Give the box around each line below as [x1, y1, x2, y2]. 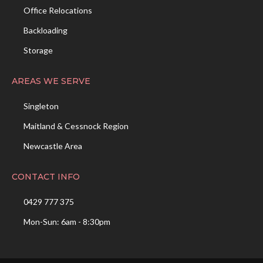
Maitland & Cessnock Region [23, 121, 129, 131]
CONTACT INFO [12, 171, 80, 183]
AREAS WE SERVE [12, 76, 90, 87]
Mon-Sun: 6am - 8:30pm [23, 217, 110, 227]
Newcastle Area [23, 141, 82, 151]
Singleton [23, 101, 59, 112]
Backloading [23, 25, 68, 36]
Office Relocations [23, 5, 92, 16]
